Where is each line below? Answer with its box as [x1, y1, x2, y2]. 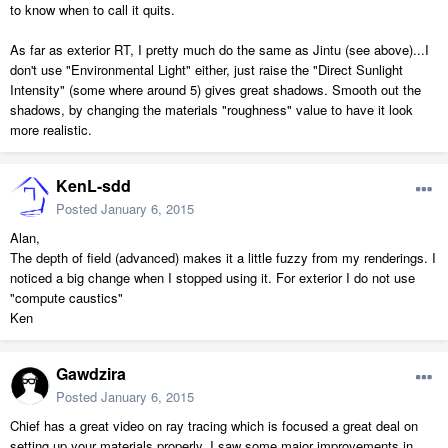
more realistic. [10, 120, 92, 140]
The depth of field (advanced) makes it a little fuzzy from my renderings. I [10, 248, 436, 268]
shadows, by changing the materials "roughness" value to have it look [10, 100, 413, 120]
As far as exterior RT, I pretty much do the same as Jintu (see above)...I [10, 40, 429, 60]
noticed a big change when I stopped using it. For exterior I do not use [10, 268, 415, 288]
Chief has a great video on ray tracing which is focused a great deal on [10, 416, 418, 436]
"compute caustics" [10, 288, 123, 308]
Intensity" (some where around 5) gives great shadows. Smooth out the [10, 80, 421, 100]
